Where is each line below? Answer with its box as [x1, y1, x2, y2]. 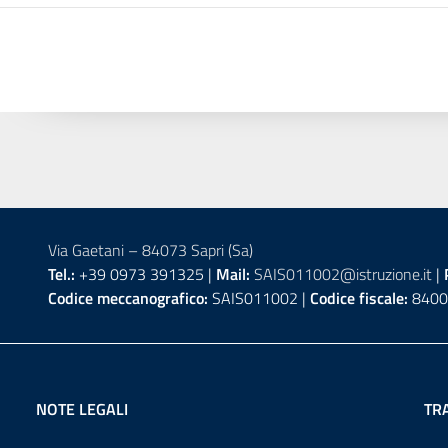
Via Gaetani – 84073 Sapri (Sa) [47, 238, 253, 262]
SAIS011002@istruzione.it [253, 262, 432, 286]
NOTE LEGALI [36, 397, 128, 421]
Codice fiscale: [309, 286, 408, 310]
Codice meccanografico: [47, 286, 208, 310]
